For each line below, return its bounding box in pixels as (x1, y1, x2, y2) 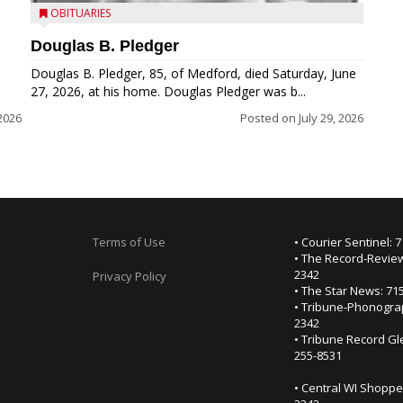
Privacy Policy (92, 268, 166, 284)
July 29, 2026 (299, 110, 363, 126)
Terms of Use (92, 234, 166, 250)
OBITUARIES (50, 5, 111, 21)
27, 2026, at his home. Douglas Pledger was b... (31, 83, 306, 100)
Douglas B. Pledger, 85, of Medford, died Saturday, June (31, 65, 356, 82)
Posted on (240, 110, 299, 126)
